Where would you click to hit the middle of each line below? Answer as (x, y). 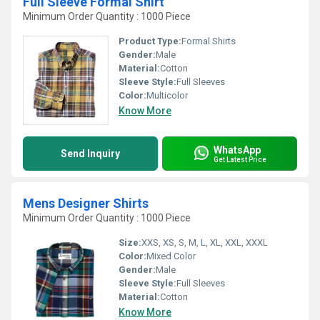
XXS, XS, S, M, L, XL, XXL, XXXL (205, 242)
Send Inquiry (90, 154)
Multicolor (167, 95)
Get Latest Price (240, 159)
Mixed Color (171, 256)
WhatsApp (237, 150)
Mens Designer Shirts (86, 203)
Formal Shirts (209, 41)
